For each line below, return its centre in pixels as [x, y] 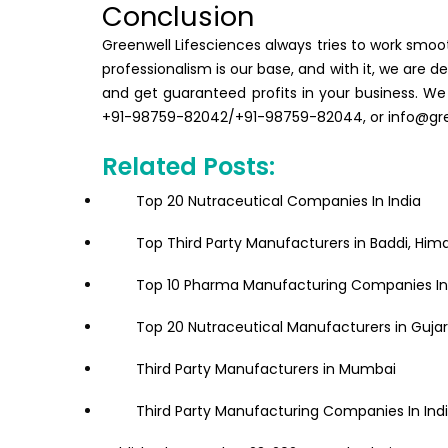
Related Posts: [188, 167]
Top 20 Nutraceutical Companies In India [278, 201]
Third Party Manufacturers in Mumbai [266, 369]
